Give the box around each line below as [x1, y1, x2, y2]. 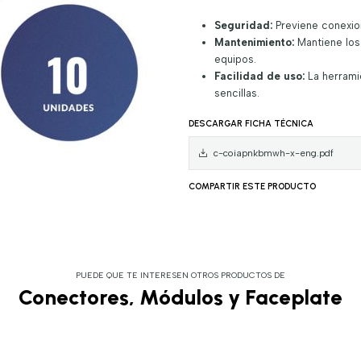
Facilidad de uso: [214, 69, 305, 82]
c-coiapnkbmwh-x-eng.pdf [214, 147, 334, 159]
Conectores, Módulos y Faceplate [19, 284, 342, 311]
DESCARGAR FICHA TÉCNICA [188, 118, 313, 130]
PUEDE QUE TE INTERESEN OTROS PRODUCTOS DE [76, 269, 285, 280]
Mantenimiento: [214, 35, 294, 48]
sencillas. [214, 86, 259, 99]
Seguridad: [214, 19, 272, 31]
